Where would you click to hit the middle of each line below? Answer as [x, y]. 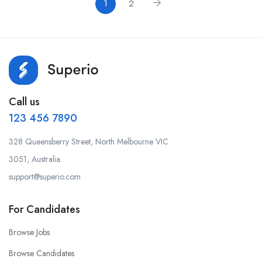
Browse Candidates [42, 254]
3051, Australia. [35, 159]
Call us [24, 102]
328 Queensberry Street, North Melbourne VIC [89, 142]
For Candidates [44, 210]
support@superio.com [45, 177]
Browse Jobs [29, 232]
